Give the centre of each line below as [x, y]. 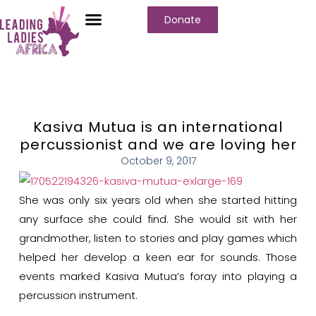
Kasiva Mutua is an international [158, 127]
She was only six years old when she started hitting [158, 200]
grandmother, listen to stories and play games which [158, 238]
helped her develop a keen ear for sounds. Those [158, 257]
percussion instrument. [79, 295]
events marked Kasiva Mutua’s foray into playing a [158, 276]
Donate [182, 19]
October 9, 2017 [158, 160]
